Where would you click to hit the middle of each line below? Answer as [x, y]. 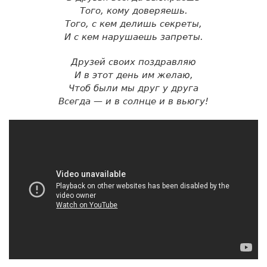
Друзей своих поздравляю [133, 62]
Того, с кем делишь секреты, [133, 24]
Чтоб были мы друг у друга [133, 88]
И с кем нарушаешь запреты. [133, 37]
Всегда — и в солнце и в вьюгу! [133, 101]
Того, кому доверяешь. [133, 10]
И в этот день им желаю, [133, 75]
